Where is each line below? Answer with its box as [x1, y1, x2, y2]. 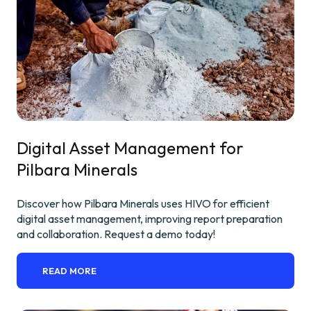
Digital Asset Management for [17, 137, 244, 158]
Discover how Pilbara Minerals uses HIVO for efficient [17, 196, 269, 210]
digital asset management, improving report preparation [17, 211, 283, 226]
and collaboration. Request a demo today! [17, 226, 215, 241]
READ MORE [42, 264, 97, 276]
